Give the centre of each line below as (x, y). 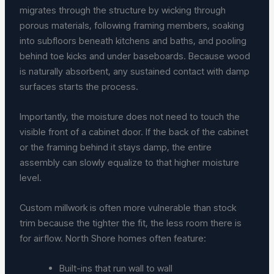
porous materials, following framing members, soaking (132, 25)
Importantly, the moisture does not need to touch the (130, 116)
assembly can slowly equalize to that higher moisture (130, 162)
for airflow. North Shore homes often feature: (113, 238)
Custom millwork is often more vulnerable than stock (128, 207)
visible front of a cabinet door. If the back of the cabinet (134, 131)
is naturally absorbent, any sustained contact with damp (135, 71)
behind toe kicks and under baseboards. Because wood (135, 56)
